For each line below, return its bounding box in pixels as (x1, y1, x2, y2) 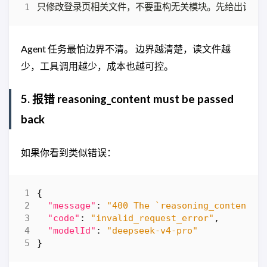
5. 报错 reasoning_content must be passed (21, 92, 234, 105)
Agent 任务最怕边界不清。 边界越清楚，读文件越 (21, 42, 231, 54)
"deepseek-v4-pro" (107, 225, 198, 236)
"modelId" (48, 225, 97, 236)
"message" (48, 200, 97, 211)
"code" (48, 212, 80, 223)
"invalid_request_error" (91, 212, 215, 223)
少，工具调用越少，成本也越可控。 (21, 60, 173, 72)
